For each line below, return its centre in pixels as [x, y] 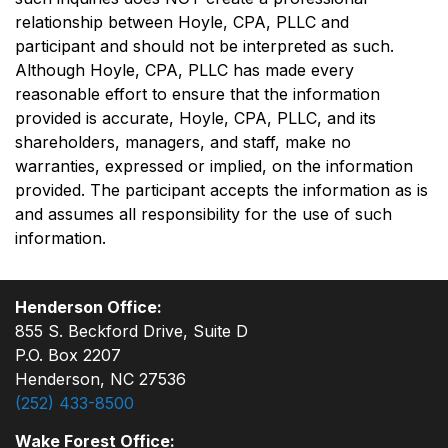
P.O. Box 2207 [68, 354]
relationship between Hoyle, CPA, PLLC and [182, 22]
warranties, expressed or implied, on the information [214, 166]
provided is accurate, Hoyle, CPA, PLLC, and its [195, 118]
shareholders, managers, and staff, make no [183, 142]
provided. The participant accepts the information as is [221, 190]
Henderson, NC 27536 [100, 378]
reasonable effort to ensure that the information [197, 94]
